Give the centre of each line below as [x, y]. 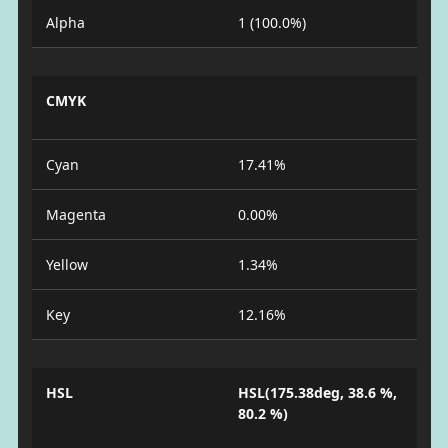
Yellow [66, 264]
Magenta [75, 214]
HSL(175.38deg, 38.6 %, [317, 392]
